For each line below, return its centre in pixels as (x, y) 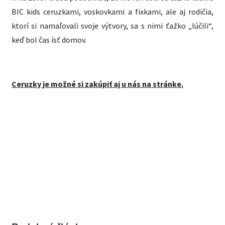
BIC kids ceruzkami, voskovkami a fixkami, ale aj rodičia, (113, 12)
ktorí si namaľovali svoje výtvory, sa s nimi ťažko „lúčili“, (113, 26)
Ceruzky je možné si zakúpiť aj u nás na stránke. (97, 84)
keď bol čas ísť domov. (49, 40)
